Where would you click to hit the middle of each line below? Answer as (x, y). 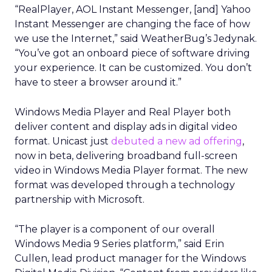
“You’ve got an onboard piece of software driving (132, 53)
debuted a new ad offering (177, 141)
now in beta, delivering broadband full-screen (126, 156)
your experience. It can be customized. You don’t (133, 68)
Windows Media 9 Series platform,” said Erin (119, 244)
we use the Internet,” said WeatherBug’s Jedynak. (136, 39)
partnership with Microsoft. (80, 199)
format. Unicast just (63, 141)
